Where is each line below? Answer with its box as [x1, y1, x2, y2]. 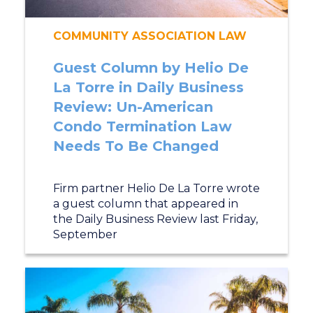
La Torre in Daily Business [52, 79, 244, 96]
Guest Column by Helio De [52, 59, 249, 76]
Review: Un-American [52, 99, 213, 115]
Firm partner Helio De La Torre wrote [52, 182, 260, 195]
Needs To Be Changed [52, 138, 219, 154]
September [52, 228, 117, 241]
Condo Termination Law [52, 118, 232, 135]
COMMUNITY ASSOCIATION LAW [52, 29, 247, 43]
